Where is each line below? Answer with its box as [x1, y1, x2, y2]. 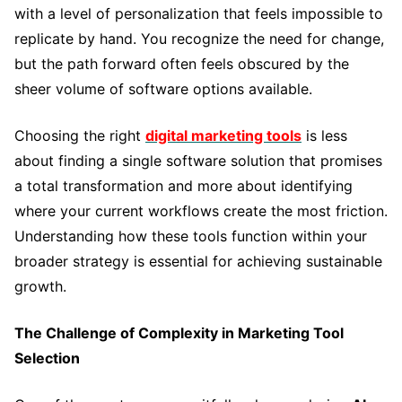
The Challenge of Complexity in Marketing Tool [14, 323, 344, 342]
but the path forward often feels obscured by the [14, 54, 349, 73]
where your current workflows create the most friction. [14, 201, 388, 220]
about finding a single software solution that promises [14, 151, 382, 170]
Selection [14, 348, 80, 367]
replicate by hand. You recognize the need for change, [14, 29, 384, 48]
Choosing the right [14, 126, 145, 144]
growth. [14, 276, 66, 295]
